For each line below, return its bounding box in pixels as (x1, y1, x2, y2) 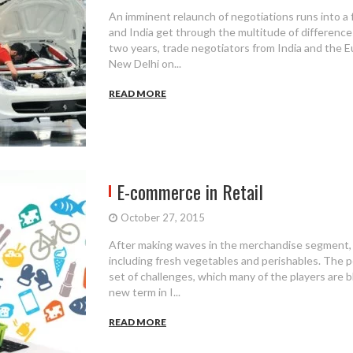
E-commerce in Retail (117, 177, 263, 206)
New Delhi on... (109, 57, 181, 70)
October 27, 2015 (121, 211, 205, 224)
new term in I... (109, 285, 180, 299)
